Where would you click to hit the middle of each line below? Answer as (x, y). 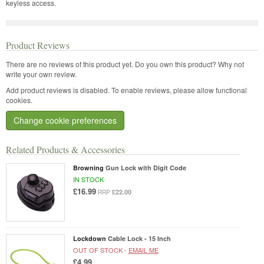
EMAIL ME (143, 250)
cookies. (19, 100)
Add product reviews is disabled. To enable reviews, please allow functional (126, 90)
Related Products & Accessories (65, 149)
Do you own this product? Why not (189, 64)
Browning (88, 167)
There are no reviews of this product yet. (70, 64)
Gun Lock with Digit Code (146, 167)
